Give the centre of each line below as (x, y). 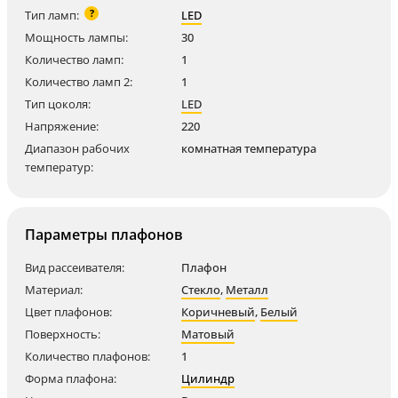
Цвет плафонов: (68, 312)
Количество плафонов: (88, 356)
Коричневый (218, 312)
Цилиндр (208, 378)
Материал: (54, 290)
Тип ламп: (52, 15)
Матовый (208, 334)
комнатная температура (249, 148)
